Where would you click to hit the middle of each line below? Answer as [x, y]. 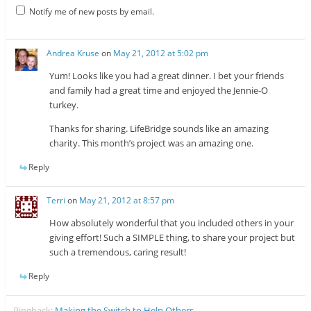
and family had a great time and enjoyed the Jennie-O [159, 90]
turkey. [64, 104]
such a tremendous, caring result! [118, 252]
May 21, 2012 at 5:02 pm [161, 53]
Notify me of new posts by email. [91, 11]
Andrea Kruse [73, 53]
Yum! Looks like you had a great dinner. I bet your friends [167, 75]
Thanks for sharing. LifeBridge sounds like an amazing [159, 128]
